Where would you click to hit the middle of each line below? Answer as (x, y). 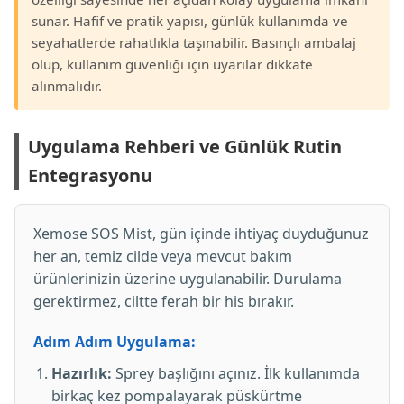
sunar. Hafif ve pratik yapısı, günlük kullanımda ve (190, 21)
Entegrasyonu (90, 175)
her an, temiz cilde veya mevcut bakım (163, 256)
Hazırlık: (82, 373)
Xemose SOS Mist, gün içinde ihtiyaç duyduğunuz (201, 234)
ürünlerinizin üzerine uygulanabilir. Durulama (188, 279)
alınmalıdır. (67, 86)
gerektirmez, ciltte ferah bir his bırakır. (164, 301)
